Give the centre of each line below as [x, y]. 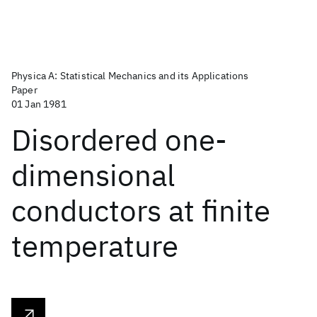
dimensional [93, 175]
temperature [95, 246]
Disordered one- [119, 140]
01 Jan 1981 [39, 104]
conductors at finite [141, 211]
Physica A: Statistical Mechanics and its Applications [130, 76]
